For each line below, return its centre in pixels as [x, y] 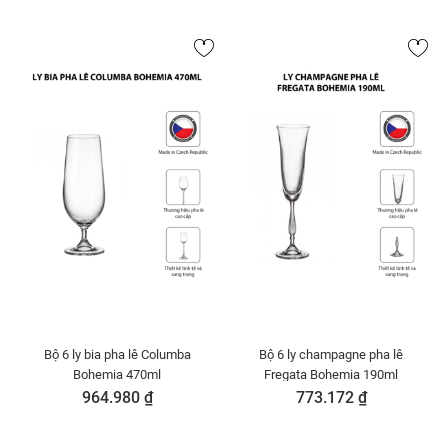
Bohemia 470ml [117, 374]
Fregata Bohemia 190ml [331, 374]
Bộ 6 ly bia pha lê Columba [117, 354]
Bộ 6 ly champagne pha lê [331, 354]
